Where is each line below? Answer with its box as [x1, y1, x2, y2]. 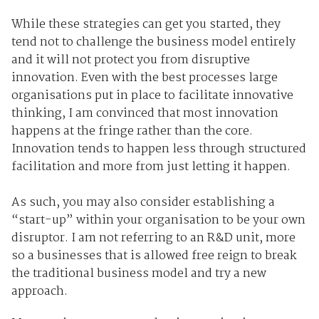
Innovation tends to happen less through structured [11, 140, 306, 159]
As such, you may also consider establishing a [11, 193, 275, 213]
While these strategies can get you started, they [11, 15, 281, 35]
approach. [11, 282, 70, 302]
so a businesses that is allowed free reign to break [11, 246, 297, 266]
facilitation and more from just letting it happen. [11, 157, 291, 177]
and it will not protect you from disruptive [11, 51, 250, 70]
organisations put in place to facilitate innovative [11, 86, 293, 106]
